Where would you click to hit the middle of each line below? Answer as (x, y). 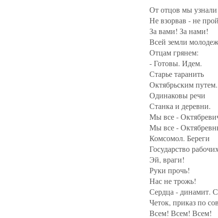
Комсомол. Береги (180, 138)
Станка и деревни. (180, 106)
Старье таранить (177, 74)
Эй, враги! (167, 159)
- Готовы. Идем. (176, 63)
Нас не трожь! (173, 181)
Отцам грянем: (174, 52)
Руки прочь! (170, 170)
